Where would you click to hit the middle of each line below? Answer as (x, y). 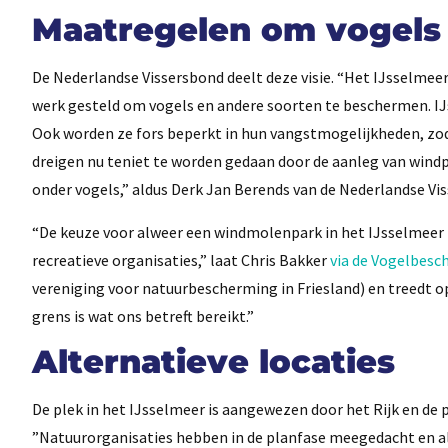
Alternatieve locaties (213, 362)
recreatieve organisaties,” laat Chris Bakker (181, 259)
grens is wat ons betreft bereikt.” (143, 315)
